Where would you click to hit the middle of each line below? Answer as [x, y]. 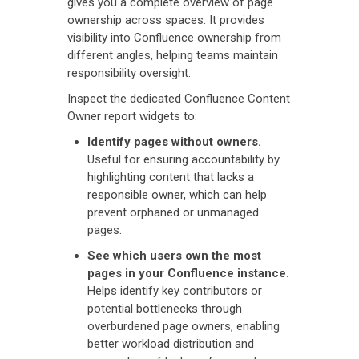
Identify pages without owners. [174, 141]
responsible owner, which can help [177, 194]
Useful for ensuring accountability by [184, 159]
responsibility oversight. [129, 73]
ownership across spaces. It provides [166, 20]
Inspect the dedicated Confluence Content [179, 98]
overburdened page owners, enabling [184, 326]
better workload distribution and [171, 343]
